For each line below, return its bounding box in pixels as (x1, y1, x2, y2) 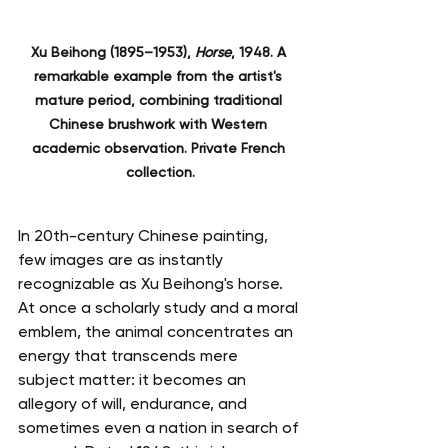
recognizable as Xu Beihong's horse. (18, 274, 287, 294)
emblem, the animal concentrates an (18, 322, 297, 342)
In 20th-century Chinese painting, (18, 226, 272, 246)
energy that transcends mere (18, 346, 242, 366)
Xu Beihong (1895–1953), (30, 44, 195, 61)
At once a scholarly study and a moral (18, 298, 302, 318)
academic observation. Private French (31, 140, 289, 157)
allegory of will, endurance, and (18, 394, 251, 414)
